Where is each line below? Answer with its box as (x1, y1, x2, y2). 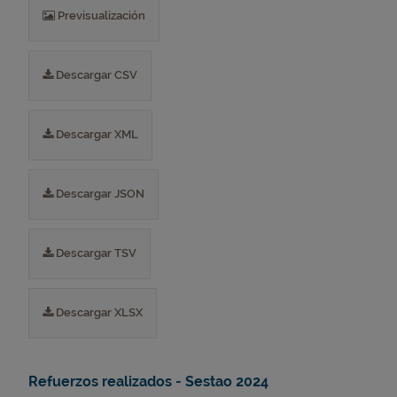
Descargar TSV (53, 246, 136, 260)
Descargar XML (53, 128, 138, 141)
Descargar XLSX (53, 306, 143, 319)
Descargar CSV (53, 68, 137, 82)
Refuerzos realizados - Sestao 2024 (28, 373, 269, 390)
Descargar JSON (53, 187, 144, 200)
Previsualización (55, 9, 145, 22)
